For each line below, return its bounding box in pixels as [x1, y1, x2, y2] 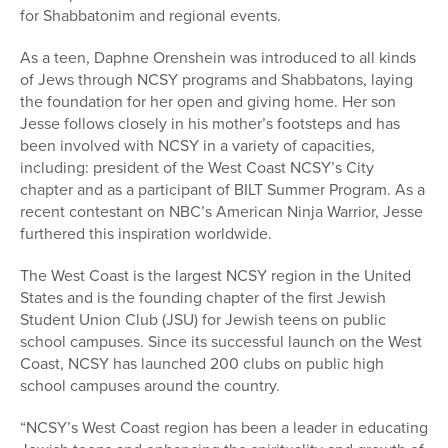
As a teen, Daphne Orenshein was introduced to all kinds [20, 45, 416, 69]
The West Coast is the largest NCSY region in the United [20, 263, 411, 287]
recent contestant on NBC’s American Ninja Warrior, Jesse [20, 199, 423, 223]
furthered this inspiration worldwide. [20, 221, 272, 245]
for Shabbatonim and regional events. [20, 3, 281, 27]
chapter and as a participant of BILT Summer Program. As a [20, 177, 425, 201]
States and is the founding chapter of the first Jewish [20, 285, 386, 309]
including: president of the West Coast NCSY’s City [20, 155, 374, 179]
